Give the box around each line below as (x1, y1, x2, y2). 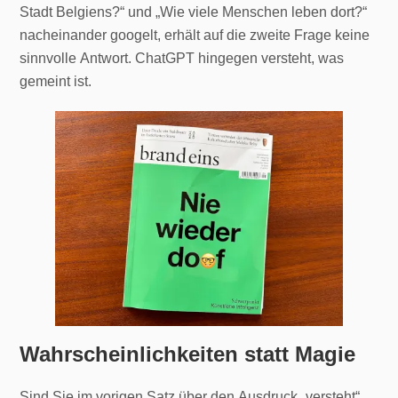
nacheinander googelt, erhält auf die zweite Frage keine (20, 28, 370, 43)
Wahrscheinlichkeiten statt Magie (20, 342, 356, 366)
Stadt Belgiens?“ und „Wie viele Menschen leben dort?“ (20, 4, 368, 20)
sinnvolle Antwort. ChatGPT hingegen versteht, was (20, 51, 345, 66)
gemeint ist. (20, 74, 92, 89)
